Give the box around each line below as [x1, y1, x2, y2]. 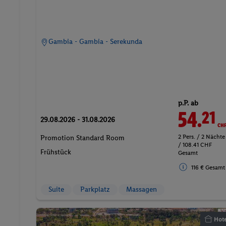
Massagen [126, 185, 157, 194]
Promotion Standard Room [40, 133, 125, 142]
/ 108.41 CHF [178, 141, 212, 148]
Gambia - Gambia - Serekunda [48, 37, 142, 46]
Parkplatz [80, 185, 110, 194]
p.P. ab [178, 98, 199, 107]
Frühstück [40, 147, 71, 156]
